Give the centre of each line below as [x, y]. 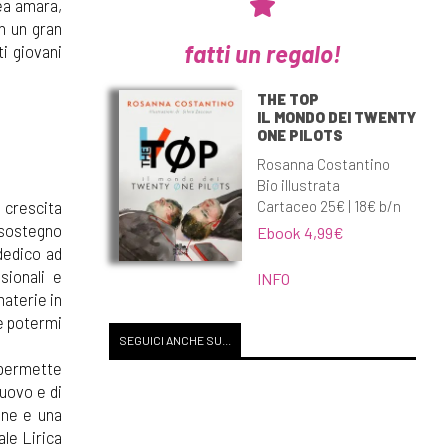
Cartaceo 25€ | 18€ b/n [328, 205]
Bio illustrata [298, 184]
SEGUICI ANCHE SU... [174, 340]
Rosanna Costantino [323, 163]
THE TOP [287, 98]
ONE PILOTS [299, 134]
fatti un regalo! [262, 53]
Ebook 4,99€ [300, 232]
